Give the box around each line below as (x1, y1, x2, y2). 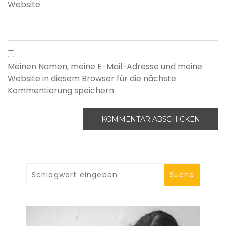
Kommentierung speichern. (8, 85, 116, 97)
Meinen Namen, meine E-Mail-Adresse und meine (8, 61, 202, 73)
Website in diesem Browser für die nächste (8, 73, 176, 85)
